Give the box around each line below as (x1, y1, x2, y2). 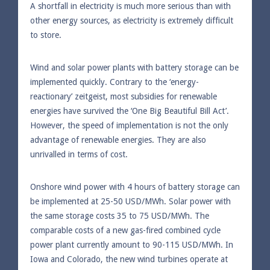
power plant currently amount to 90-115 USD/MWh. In (30, 239, 233, 250)
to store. (30, 30, 61, 40)
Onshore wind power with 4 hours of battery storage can (30, 181, 240, 192)
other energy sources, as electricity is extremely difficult (30, 15, 233, 25)
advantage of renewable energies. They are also (30, 134, 206, 145)
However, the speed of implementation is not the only (30, 120, 228, 130)
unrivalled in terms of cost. (30, 149, 128, 159)
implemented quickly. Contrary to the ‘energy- (30, 77, 199, 87)
